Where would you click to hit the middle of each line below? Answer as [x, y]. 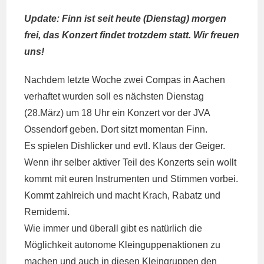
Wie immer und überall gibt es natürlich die [113, 228]
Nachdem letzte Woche [74, 80]
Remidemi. [47, 212]
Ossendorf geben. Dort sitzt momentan [105, 129]
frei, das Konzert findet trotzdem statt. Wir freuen [132, 35]
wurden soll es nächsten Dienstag [132, 96]
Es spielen [48, 146]
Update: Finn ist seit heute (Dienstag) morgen [126, 19]
